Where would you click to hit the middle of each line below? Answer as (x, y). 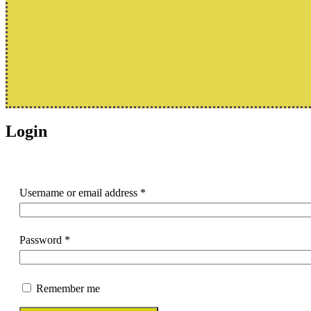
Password (42, 239)
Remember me (68, 288)
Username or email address (80, 192)
